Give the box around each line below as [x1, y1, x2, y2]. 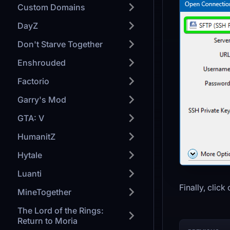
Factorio [17, 76, 49, 86]
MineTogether [17, 187, 71, 197]
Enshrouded [17, 57, 66, 68]
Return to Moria [17, 216, 78, 226]
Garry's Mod [17, 94, 66, 105]
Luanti [17, 168, 42, 179]
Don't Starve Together [17, 39, 103, 49]
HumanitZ [17, 131, 55, 142]
